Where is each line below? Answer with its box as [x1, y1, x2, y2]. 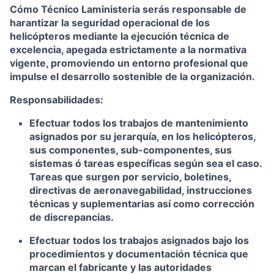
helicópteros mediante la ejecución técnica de [10, 30, 229, 42]
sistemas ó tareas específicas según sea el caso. [29, 157, 262, 169]
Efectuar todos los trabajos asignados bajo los [29, 234, 249, 246]
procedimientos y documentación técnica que [29, 248, 248, 260]
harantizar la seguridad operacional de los [10, 17, 210, 29]
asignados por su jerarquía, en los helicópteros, [29, 130, 256, 143]
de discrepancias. [29, 211, 114, 223]
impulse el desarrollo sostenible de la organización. [10, 70, 255, 83]
